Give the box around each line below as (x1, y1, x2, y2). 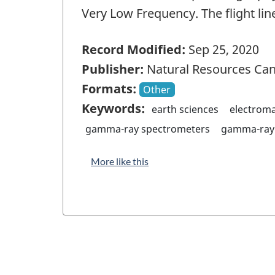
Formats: (82, 80, 136, 97)
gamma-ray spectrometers (85, 122, 211, 136)
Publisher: (82, 60, 144, 77)
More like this (91, 155, 149, 167)
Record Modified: (82, 41, 185, 58)
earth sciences (152, 102, 219, 116)
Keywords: (82, 99, 145, 117)
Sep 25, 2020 (185, 41, 259, 58)
